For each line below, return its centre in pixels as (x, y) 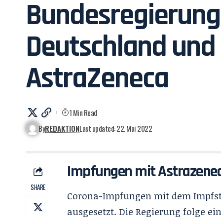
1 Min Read (83, 112)
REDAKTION (62, 128)
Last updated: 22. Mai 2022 (116, 128)
